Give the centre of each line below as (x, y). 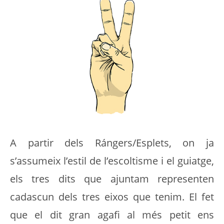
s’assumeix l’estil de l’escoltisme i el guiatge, (112, 161)
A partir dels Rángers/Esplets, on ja (112, 143)
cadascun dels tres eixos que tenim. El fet (112, 197)
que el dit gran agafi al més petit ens (112, 215)
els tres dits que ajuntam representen (112, 179)
